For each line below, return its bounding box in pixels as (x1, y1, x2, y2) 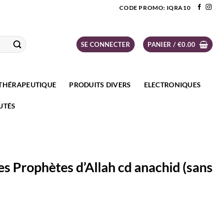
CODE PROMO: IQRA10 (119, 3, 191, 11)
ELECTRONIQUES (144, 80, 201, 89)
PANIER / (147, 40, 178, 48)
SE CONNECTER (80, 40, 131, 48)
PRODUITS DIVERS (69, 80, 131, 89)
